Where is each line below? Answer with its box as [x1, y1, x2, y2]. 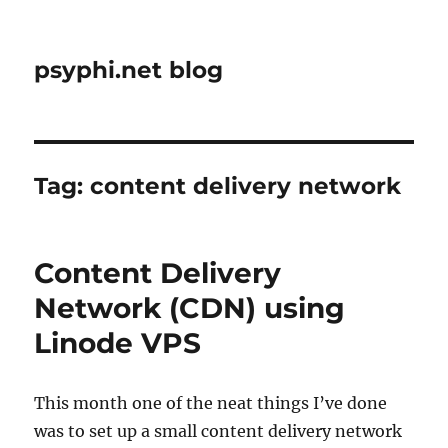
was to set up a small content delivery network [34, 421, 403, 441]
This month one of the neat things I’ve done [34, 393, 388, 413]
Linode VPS [34, 326, 202, 360]
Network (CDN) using [34, 291, 346, 325]
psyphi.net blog [34, 56, 224, 84]
